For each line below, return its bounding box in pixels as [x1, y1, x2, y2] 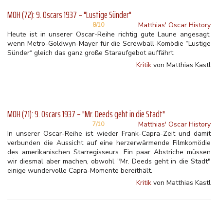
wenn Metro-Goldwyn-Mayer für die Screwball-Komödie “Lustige [7, 39, 211, 48]
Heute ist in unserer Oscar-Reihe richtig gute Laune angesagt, [7, 30, 211, 39]
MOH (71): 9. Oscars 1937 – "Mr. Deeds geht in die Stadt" [7, 107, 165, 122]
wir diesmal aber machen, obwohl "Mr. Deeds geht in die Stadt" [7, 157, 211, 166]
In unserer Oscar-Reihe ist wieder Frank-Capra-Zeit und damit [7, 129, 211, 138]
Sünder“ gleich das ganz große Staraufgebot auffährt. [7, 48, 175, 57]
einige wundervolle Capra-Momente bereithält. [7, 166, 152, 175]
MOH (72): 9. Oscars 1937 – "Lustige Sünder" [7, 7, 131, 22]
